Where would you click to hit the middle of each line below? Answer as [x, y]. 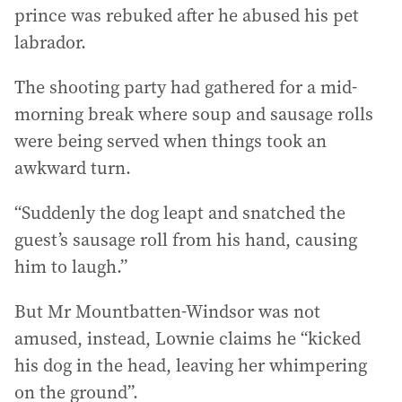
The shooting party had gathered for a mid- [186, 87]
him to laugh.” [71, 267]
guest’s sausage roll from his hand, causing [186, 240]
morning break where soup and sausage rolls [194, 114]
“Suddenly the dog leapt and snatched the [180, 213]
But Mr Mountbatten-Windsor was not [167, 311]
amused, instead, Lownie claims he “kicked [188, 338]
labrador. [50, 42]
